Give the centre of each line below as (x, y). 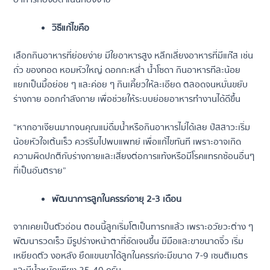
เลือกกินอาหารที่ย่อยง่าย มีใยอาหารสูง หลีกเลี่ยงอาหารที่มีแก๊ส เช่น (133, 55)
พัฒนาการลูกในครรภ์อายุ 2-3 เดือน (117, 199)
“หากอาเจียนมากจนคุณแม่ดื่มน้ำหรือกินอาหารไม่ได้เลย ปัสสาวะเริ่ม (132, 128)
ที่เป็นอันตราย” (40, 171)
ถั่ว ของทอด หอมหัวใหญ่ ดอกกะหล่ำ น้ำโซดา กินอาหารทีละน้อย (127, 70)
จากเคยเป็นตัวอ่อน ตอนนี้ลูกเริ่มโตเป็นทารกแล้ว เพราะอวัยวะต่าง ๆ (133, 227)
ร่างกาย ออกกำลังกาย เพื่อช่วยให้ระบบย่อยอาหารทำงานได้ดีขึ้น (127, 99)
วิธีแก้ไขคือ (71, 28)
